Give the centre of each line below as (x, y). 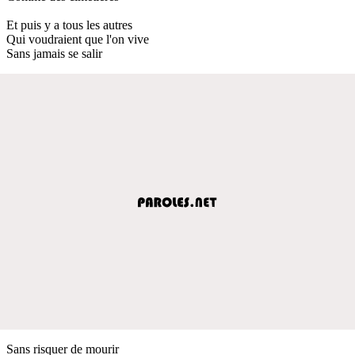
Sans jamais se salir (54, 53)
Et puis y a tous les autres (69, 25)
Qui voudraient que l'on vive (78, 39)
